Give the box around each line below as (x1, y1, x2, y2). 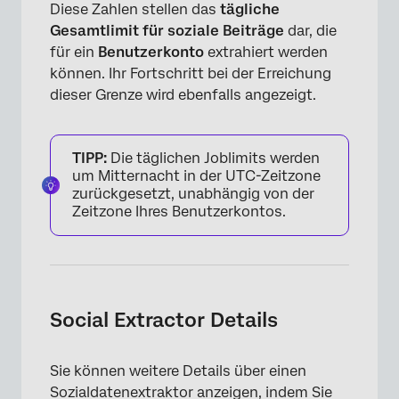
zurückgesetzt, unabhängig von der (72, 185, 314, 203)
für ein (50, 44, 98, 61)
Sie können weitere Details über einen (50, 362, 306, 380)
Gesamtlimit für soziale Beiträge (50, 22, 288, 40)
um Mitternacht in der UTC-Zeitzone (72, 167, 321, 185)
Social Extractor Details (50, 308, 278, 332)
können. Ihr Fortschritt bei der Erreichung (50, 65, 331, 83)
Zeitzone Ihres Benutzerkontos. (72, 203, 286, 221)
